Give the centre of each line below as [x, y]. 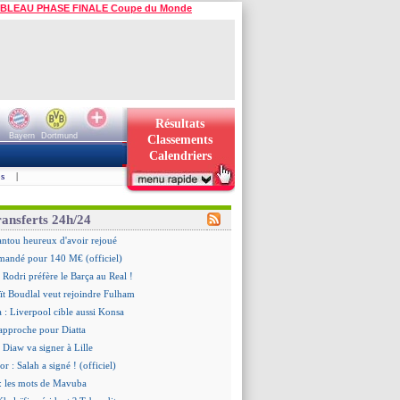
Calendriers [180, 156]
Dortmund [59, 136]
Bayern [21, 136]
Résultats [180, 124]
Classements [180, 140]
